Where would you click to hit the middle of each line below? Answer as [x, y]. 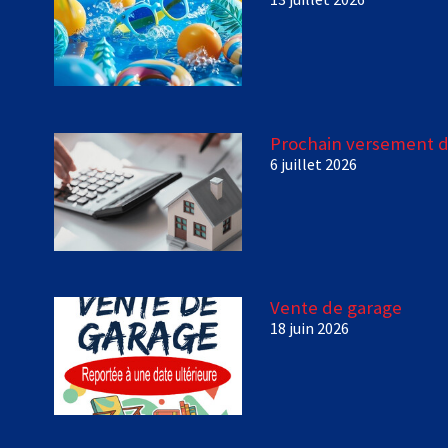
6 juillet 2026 [314, 163]
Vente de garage [336, 307]
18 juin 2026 [310, 328]
